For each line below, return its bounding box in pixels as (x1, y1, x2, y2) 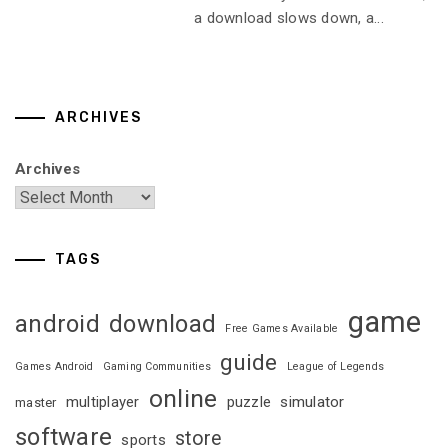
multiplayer (65, 392, 140, 411)
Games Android (15, 359, 94, 373)
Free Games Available (225, 321, 339, 335)
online (148, 383, 218, 413)
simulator (280, 392, 345, 411)
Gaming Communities (102, 359, 211, 373)
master (15, 394, 57, 410)
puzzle (226, 392, 271, 411)
